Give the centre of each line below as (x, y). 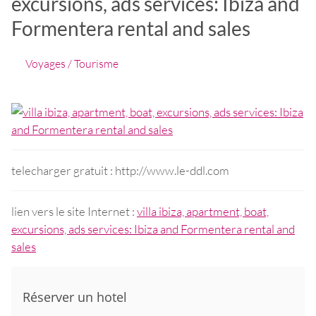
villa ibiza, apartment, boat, (203, 211)
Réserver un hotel (75, 297)
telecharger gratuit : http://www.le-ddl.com (120, 170)
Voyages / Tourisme (72, 63)
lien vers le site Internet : (74, 211)
